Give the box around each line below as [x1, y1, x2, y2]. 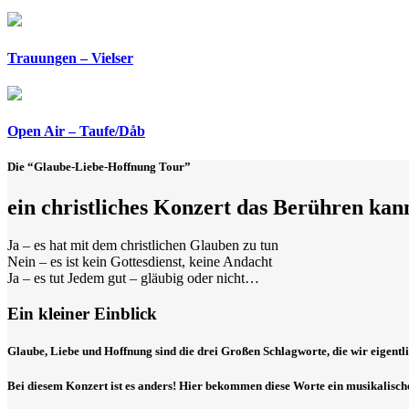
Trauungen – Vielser [7, 49, 133, 66]
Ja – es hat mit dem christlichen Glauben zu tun [7, 237, 278, 254]
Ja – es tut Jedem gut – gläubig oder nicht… [7, 270, 259, 287]
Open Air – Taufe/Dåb [7, 123, 145, 140]
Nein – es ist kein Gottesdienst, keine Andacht [7, 254, 272, 270]
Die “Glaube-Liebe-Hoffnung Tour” [7, 160, 191, 174]
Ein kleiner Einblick [7, 304, 157, 324]
